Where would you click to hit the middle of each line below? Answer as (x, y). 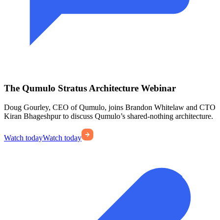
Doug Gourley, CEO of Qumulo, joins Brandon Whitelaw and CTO (110, 108)
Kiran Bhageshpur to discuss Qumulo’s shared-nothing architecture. (109, 116)
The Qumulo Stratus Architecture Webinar (90, 88)
